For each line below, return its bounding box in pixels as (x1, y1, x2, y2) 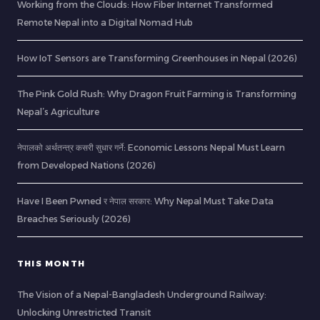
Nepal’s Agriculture (17, 106, 99, 118)
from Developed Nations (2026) (17, 160, 156, 171)
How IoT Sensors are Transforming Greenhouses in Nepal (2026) (17, 53, 297, 64)
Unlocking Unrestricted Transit (17, 307, 151, 319)
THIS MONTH (17, 259, 85, 269)
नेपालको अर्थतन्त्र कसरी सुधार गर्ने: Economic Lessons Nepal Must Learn (17, 142, 285, 154)
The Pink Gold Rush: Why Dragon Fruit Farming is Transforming (17, 89, 296, 100)
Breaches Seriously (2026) (17, 214, 131, 225)
